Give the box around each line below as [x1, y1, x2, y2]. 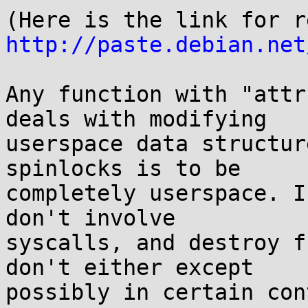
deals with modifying [5, 107, 267, 131]
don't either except [5, 255, 254, 280]
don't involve [5, 206, 175, 230]
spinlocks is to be [5, 156, 241, 181]
